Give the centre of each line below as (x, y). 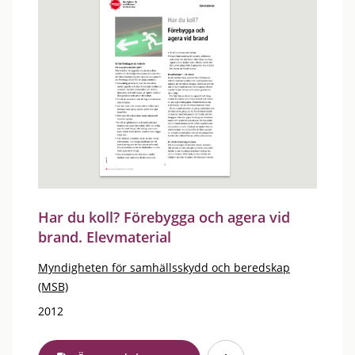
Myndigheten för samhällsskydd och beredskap (164, 267)
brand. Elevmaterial (105, 237)
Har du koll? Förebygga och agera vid (164, 217)
